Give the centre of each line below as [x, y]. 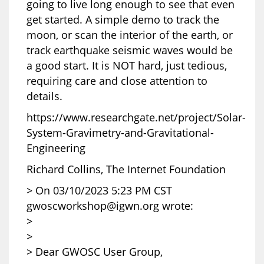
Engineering [56, 148]
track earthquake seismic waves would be [130, 50]
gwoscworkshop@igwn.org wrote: [110, 205]
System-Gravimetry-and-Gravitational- [120, 132]
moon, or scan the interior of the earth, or [130, 34]
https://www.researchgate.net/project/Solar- [136, 117]
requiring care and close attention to [117, 80]
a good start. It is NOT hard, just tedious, [127, 65]
